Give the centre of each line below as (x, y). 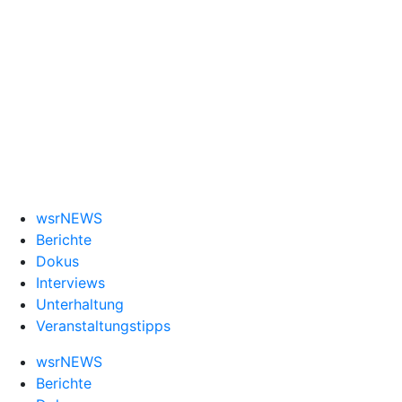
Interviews (70, 283)
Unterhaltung (80, 304)
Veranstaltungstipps (103, 326)
